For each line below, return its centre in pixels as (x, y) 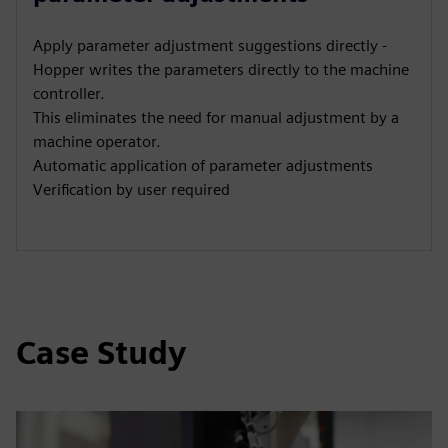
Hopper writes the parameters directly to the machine (221, 69)
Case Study (101, 352)
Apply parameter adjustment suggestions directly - (210, 45)
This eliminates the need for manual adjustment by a (216, 117)
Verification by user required (131, 189)
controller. (69, 93)
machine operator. (97, 141)
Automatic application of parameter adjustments (203, 165)
